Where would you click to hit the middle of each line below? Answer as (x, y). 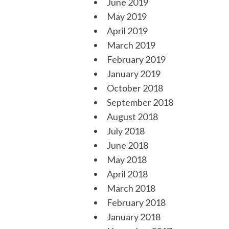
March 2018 (131, 188)
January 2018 (133, 217)
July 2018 (125, 131)
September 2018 (140, 102)
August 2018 (132, 117)
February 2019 (136, 59)
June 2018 (127, 145)
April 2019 (127, 31)
